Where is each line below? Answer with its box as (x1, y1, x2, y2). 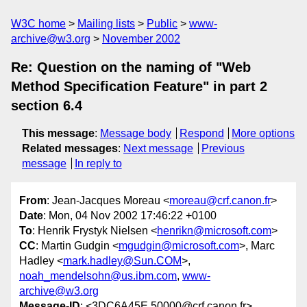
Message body (100, 127, 171, 139)
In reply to (74, 158, 122, 169)
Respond (179, 127, 224, 139)
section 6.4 (11, 98, 82, 113)
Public (147, 18, 177, 29)
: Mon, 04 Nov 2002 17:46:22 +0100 (43, 210, 217, 222)
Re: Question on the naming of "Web (11, 60, 251, 75)
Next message (123, 143, 193, 154)
